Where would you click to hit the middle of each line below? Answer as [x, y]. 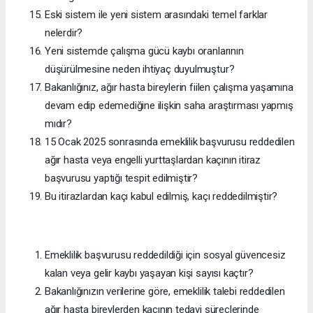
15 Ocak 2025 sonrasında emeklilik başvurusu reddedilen [170, 141]
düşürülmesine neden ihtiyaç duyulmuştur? [140, 69]
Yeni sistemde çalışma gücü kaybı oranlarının [144, 51]
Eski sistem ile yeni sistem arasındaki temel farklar [156, 14]
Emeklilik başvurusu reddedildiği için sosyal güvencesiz [165, 255]
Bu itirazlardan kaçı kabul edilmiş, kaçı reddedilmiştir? [161, 196]
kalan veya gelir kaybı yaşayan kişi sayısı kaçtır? [149, 273]
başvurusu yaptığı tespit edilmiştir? [122, 178]
